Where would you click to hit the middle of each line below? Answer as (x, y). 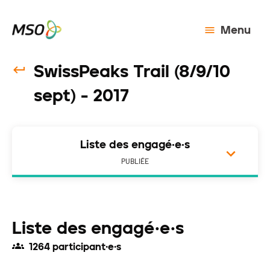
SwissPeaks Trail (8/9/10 (132, 71)
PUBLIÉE (135, 162)
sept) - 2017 (81, 95)
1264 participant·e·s (75, 247)
